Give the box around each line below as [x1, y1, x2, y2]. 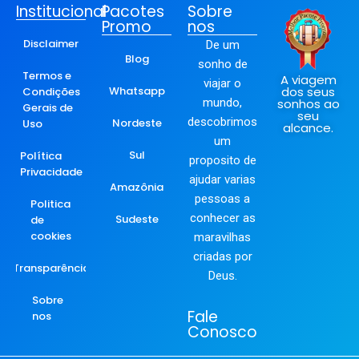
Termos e [22, 68, 71, 84]
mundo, [203, 95, 242, 111]
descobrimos [188, 115, 257, 130]
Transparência [12, 260, 90, 276]
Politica [30, 196, 71, 212]
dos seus [281, 83, 335, 101]
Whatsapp [108, 83, 165, 99]
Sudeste [115, 212, 159, 228]
